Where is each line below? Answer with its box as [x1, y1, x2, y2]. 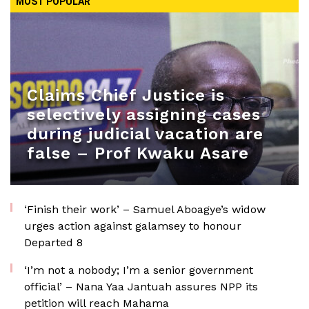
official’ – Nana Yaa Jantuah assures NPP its [24, 280, 258, 293]
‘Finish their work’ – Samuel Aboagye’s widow [24, 203, 266, 216]
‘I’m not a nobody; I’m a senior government [24, 263, 253, 277]
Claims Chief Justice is [27, 86, 225, 105]
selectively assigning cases [27, 105, 261, 124]
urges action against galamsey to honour [24, 219, 241, 232]
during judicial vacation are [27, 124, 263, 143]
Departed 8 [24, 236, 83, 249]
